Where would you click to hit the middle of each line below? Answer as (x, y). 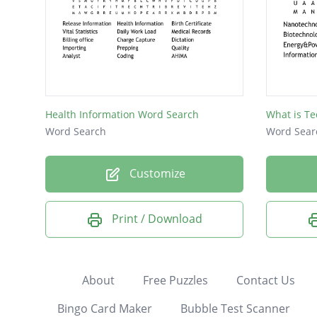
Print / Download (157, 219)
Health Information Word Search (122, 115)
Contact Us (265, 280)
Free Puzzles (175, 280)
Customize (156, 174)
